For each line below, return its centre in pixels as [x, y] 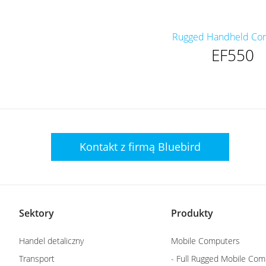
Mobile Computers [205, 240]
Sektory [37, 213]
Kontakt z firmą [119, 146]
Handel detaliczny [51, 240]
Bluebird [179, 146]
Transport [37, 258]
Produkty [192, 213]
